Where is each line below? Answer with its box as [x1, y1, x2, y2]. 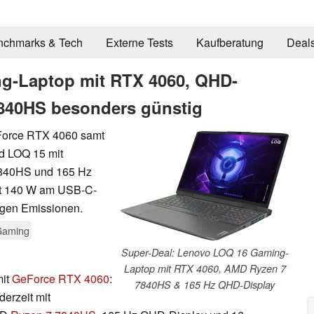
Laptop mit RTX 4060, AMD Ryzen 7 [123, 261, 286, 275]
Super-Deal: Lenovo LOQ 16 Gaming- [121, 245, 289, 259]
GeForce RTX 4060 [12, 270, 109, 287]
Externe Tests [105, 34, 173, 51]
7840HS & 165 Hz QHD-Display [135, 277, 275, 292]
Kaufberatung [196, 34, 264, 51]
